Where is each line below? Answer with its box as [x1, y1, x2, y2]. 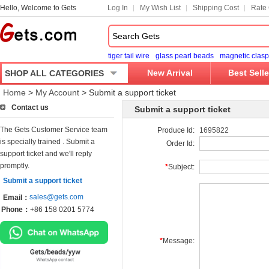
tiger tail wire [108, 52, 150, 60]
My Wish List [140, 4, 181, 12]
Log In [107, 4, 128, 12]
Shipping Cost [193, 4, 239, 12]
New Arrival [147, 68, 193, 77]
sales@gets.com [29, 193, 83, 201]
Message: [163, 237, 195, 245]
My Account [35, 88, 79, 97]
